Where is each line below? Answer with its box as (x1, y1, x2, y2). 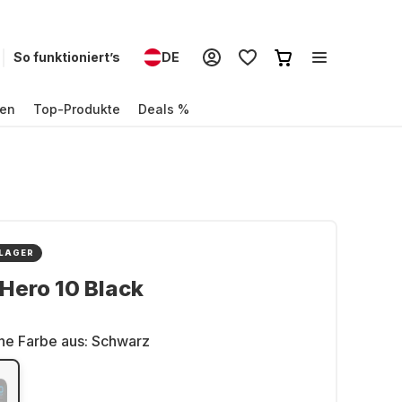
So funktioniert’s (13, 49, 120, 65)
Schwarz (92, 332, 150, 350)
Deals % (138, 100, 189, 117)
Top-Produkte (33, 100, 120, 117)
